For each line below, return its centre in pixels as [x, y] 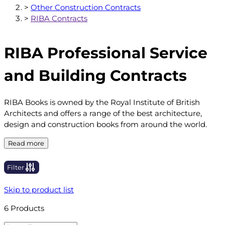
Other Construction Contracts [86, 8]
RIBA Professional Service [106, 53]
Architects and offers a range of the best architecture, [103, 114]
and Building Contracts [95, 76]
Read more [26, 143]
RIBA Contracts [59, 19]
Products [26, 208]
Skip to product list [39, 189]
